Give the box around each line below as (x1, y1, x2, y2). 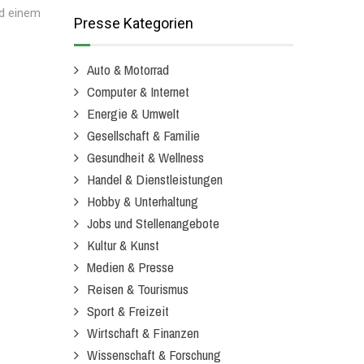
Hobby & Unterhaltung (87, 192, 198, 210)
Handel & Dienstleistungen (87, 170, 223, 188)
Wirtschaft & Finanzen (87, 323, 199, 342)
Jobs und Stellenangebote (87, 214, 219, 232)
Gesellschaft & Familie (87, 126, 200, 145)
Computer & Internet (87, 82, 189, 101)
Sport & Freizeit (87, 301, 169, 320)
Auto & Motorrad (87, 60, 169, 79)
